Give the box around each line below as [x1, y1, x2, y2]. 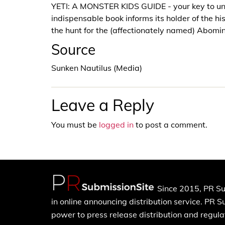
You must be [51, 119, 99, 130]
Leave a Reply [51, 94, 154, 115]
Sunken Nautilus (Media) [51, 62, 142, 73]
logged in [99, 119, 134, 130]
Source [51, 40, 95, 58]
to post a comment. [134, 119, 207, 130]
